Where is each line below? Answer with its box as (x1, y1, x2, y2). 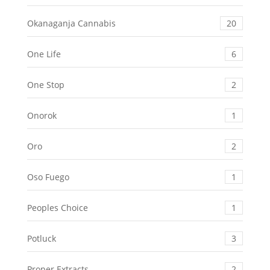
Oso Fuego (27, 171, 69, 183)
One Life (27, 48, 61, 60)
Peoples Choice (27, 202, 88, 214)
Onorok (27, 110, 57, 122)
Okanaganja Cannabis (27, 17, 116, 30)
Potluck (27, 233, 56, 245)
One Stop (27, 79, 64, 91)
